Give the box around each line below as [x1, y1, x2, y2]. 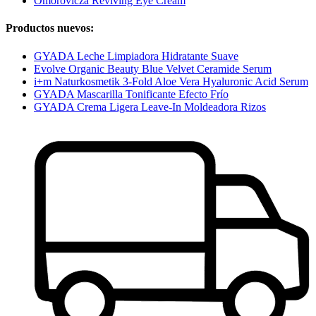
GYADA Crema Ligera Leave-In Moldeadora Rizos [34, 100, 266, 113]
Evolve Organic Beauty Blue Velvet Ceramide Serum [34, 62, 272, 75]
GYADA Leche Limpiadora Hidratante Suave [34, 49, 238, 62]
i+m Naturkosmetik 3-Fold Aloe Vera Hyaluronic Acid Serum [34, 75, 308, 87]
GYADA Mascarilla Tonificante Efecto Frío [34, 87, 229, 100]
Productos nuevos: [6, 22, 94, 35]
